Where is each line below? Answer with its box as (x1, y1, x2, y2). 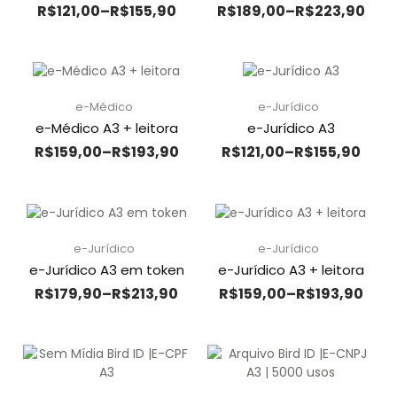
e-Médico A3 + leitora (35, 119, 178, 138)
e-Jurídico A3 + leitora (217, 261, 364, 280)
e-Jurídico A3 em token (28, 261, 184, 280)
